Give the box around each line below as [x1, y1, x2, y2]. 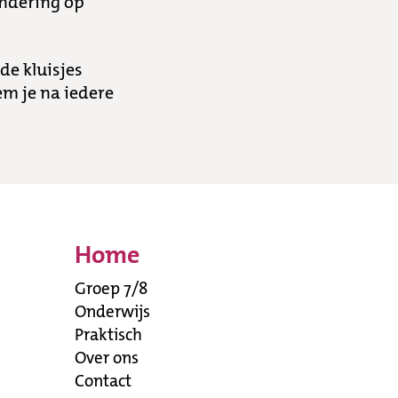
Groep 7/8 [75, 277, 147, 299]
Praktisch [75, 323, 142, 346]
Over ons [75, 346, 139, 369]
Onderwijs [75, 300, 150, 322]
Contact [75, 370, 131, 392]
